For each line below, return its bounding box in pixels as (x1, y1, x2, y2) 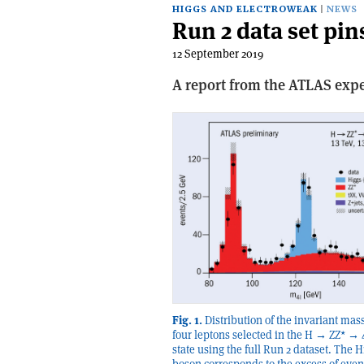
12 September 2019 (172, 46, 263, 61)
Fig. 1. (172, 312, 202, 327)
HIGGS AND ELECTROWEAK (172, 3, 318, 15)
